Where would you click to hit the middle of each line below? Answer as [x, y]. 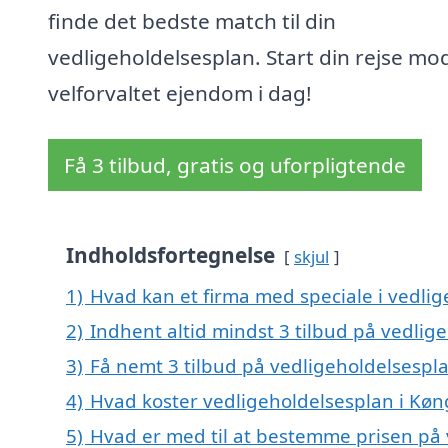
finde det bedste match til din [192, 21]
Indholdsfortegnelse [170, 255]
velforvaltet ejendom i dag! [180, 93]
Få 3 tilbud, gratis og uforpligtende [235, 165]
